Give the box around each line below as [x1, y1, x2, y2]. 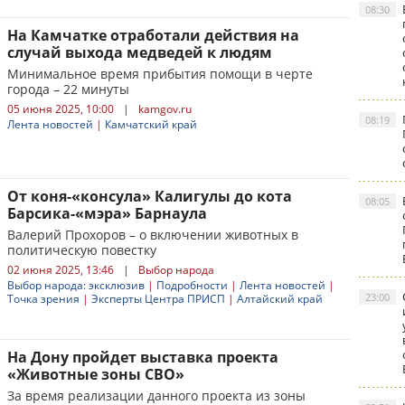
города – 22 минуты [7, 80, 129, 98]
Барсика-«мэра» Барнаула [7, 203, 207, 223]
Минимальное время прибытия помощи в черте [7, 65, 313, 82]
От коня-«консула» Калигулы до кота [7, 186, 292, 206]
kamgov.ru [138, 101, 192, 117]
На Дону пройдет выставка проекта [7, 347, 278, 367]
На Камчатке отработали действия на [7, 25, 299, 45]
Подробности [156, 278, 228, 293]
